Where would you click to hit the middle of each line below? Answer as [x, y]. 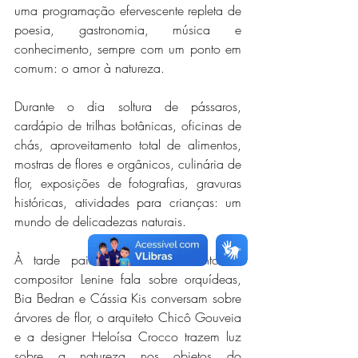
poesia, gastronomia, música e [128, 30]
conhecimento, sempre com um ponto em [128, 49]
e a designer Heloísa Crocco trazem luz [128, 336]
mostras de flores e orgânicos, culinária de [128, 164]
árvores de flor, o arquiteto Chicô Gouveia [128, 317]
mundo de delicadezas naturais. [100, 221]
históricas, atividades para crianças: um [128, 202]
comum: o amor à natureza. [89, 68]
